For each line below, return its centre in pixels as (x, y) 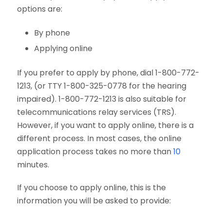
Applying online (63, 48)
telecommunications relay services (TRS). (97, 112)
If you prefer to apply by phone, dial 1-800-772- (108, 73)
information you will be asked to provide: (94, 200)
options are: (41, 9)
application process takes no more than (95, 151)
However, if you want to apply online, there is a (105, 125)
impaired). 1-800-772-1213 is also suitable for (102, 99)
